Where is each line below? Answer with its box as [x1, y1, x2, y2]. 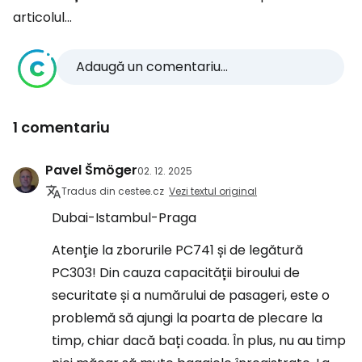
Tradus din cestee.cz [61, 184, 164, 199]
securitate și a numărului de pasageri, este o [52, 286, 330, 305]
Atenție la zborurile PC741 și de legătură [52, 241, 303, 260]
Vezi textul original [169, 184, 257, 199]
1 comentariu [13, 117, 110, 138]
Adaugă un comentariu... [76, 57, 228, 77]
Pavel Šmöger [45, 161, 137, 180]
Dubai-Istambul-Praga [52, 208, 196, 228]
